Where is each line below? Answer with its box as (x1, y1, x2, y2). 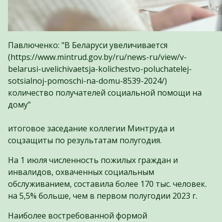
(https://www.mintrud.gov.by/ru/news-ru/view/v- (8, 51, 187, 62)
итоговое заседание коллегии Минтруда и (8, 122, 174, 134)
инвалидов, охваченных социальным (8, 166, 154, 177)
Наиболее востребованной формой (8, 210, 147, 221)
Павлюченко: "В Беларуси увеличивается (8, 39, 167, 51)
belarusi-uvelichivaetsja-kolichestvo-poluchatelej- (8, 63, 192, 74)
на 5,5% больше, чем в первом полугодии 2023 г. (8, 190, 197, 201)
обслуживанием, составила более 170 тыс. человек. (8, 178, 207, 189)
